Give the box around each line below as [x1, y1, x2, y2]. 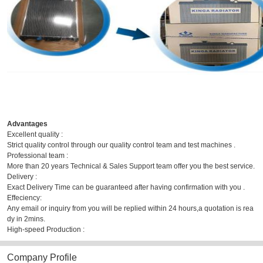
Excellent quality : [7, 130, 63, 139]
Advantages [7, 120, 48, 129]
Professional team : [7, 151, 68, 160]
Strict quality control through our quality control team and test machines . [7, 141, 235, 150]
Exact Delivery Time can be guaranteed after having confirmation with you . [7, 183, 245, 192]
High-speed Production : [7, 225, 85, 234]
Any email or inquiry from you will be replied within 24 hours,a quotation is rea [7, 204, 254, 213]
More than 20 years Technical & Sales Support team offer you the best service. [7, 162, 255, 171]
